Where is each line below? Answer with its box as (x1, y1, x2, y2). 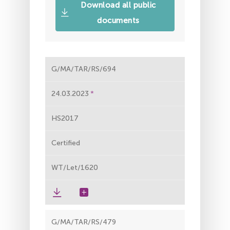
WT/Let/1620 (51, 163, 98, 172)
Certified (51, 138, 80, 147)
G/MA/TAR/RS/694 (51, 64, 116, 73)
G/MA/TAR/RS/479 (51, 217, 116, 226)
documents (97, 15, 140, 25)
